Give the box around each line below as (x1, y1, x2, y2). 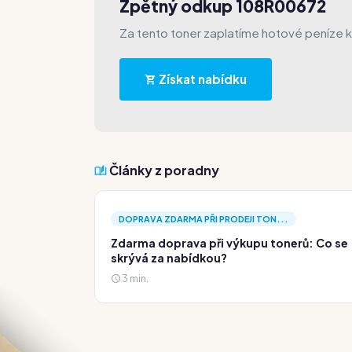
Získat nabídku (156, 71, 247, 86)
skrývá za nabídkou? (111, 251, 227, 265)
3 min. (120, 272, 148, 284)
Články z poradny (107, 162, 219, 178)
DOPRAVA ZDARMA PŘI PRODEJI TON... (119, 214, 288, 224)
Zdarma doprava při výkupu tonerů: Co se (111, 236, 348, 250)
